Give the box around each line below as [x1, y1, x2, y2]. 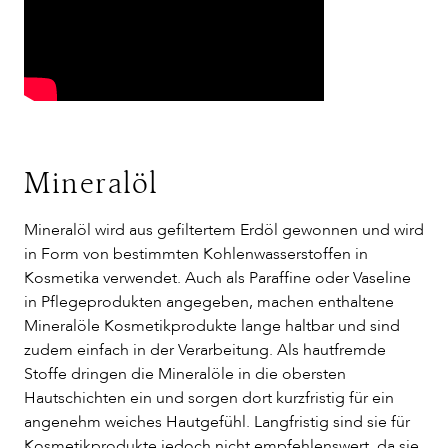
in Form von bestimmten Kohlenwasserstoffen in [24, 243, 368, 265]
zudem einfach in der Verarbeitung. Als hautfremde [24, 339, 386, 361]
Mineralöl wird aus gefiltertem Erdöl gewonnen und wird [24, 219, 424, 241]
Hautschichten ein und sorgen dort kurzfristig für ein [24, 387, 394, 409]
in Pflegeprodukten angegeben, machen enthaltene [24, 291, 394, 313]
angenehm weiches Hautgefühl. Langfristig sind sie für [24, 411, 410, 433]
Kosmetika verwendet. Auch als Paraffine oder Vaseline [24, 267, 411, 289]
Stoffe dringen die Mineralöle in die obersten [24, 363, 346, 385]
